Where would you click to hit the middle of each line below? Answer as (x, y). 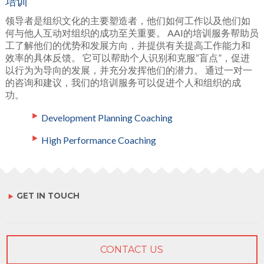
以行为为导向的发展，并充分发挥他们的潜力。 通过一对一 (128, 70)
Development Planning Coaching (107, 118)
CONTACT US (132, 250)
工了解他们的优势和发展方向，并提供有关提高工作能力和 (128, 45)
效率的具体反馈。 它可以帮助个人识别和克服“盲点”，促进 (127, 58)
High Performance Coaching (98, 140)
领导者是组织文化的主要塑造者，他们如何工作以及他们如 (128, 21)
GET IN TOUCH (47, 196)
